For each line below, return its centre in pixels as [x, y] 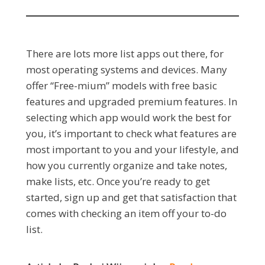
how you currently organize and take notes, [127, 166]
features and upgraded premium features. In [132, 102]
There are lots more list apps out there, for [125, 54]
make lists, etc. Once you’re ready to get [118, 182]
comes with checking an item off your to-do [126, 214]
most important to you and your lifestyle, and [132, 150]
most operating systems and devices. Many [127, 70]
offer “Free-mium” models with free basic [122, 86]
